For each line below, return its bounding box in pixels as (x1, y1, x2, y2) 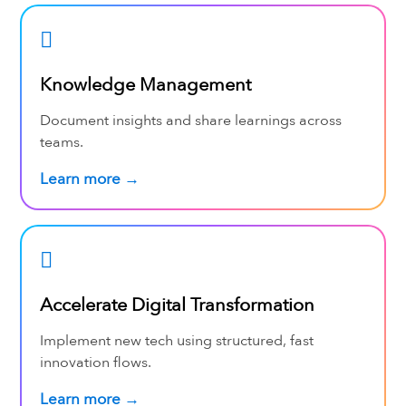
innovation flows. (39, 352, 151, 372)
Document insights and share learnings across (39, 110, 342, 130)
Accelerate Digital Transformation (39, 292, 314, 317)
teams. (39, 131, 83, 152)
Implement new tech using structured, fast (39, 330, 314, 351)
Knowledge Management (39, 72, 251, 97)
